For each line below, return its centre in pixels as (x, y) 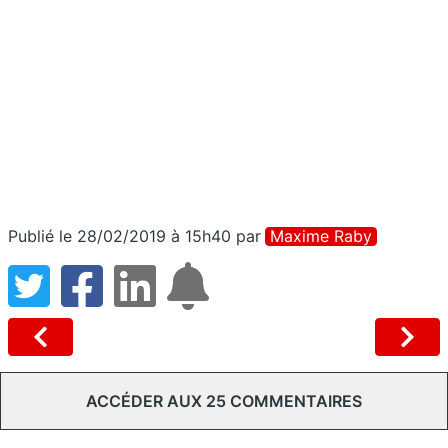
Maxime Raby (321, 235)
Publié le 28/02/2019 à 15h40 (119, 235)
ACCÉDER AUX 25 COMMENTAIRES (224, 400)
